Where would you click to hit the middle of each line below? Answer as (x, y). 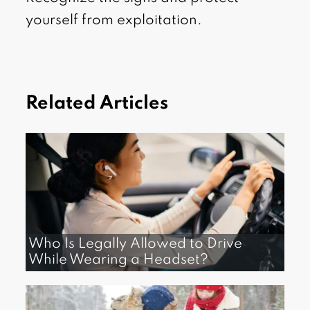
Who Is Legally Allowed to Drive (136, 245)
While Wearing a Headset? (119, 261)
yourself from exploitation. (114, 21)
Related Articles (97, 104)
